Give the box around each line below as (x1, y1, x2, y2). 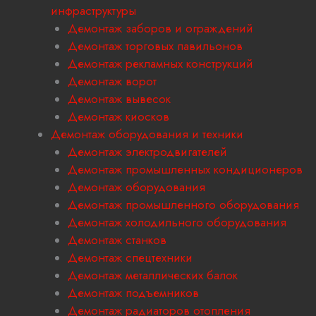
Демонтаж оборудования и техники (51, 126, 243, 143)
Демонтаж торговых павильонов (68, 37, 243, 55)
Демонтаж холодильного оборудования (68, 214, 286, 231)
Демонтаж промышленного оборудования (68, 196, 299, 214)
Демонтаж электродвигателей (68, 143, 227, 161)
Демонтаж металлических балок (68, 267, 238, 284)
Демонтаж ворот (68, 73, 157, 90)
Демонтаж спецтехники (68, 249, 193, 267)
